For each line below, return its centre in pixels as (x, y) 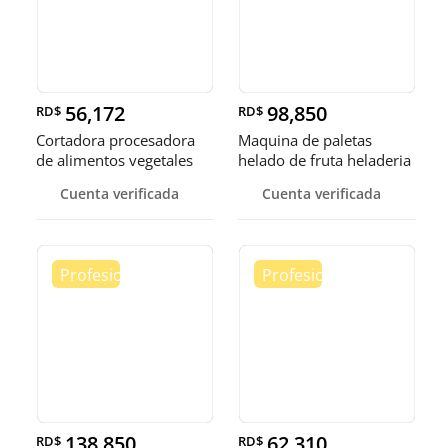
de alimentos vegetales (114, 160)
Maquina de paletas (305, 140)
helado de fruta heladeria (324, 160)
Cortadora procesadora (115, 140)
